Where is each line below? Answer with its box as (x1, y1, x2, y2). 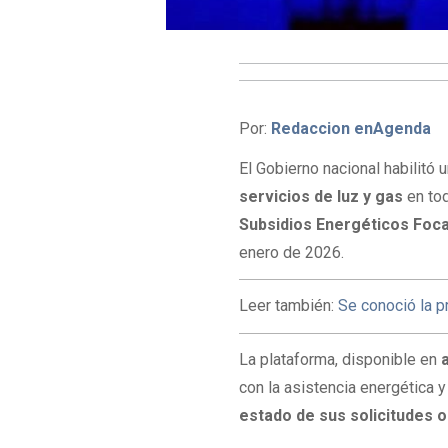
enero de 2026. (239, 243, 345, 263)
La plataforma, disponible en (239, 349, 442, 369)
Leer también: (239, 296, 339, 316)
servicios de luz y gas (239, 187, 404, 207)
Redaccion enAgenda (271, 118, 432, 138)
